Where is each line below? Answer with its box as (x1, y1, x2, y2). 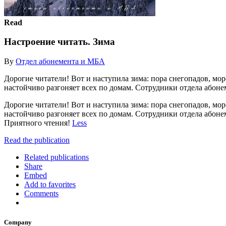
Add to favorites (24, 180, 76, 189)
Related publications (24, 152, 89, 161)
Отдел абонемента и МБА (16, 56, 105, 66)
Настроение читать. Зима (4, 36, 115, 47)
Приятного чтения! (4, 118, 72, 127)
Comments (24, 189, 59, 198)
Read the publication (4, 135, 70, 144)
